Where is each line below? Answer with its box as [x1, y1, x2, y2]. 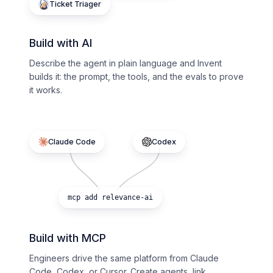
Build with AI [29, 37, 92, 50]
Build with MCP [29, 232, 106, 245]
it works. [29, 85, 62, 96]
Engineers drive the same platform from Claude [29, 253, 219, 264]
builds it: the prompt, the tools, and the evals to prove [29, 71, 244, 82]
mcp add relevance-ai [68, 193, 153, 202]
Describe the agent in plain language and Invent [29, 58, 222, 69]
